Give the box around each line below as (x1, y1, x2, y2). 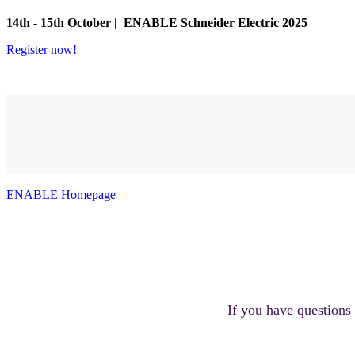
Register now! (6, 43, 77, 56)
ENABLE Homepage (6, 188, 116, 201)
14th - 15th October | (6, 16, 120, 29)
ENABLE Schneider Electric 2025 (124, 16, 307, 29)
